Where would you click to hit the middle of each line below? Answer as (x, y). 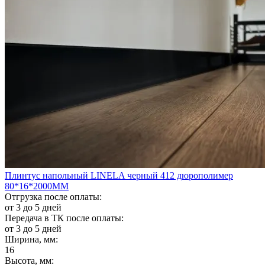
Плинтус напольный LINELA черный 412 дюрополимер (119, 175)
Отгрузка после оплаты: (53, 196)
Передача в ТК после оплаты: (64, 218)
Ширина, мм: (31, 239)
